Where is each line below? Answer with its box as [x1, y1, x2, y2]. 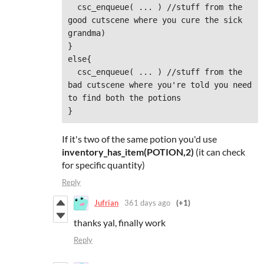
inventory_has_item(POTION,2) [62, 146, 194, 157]
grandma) [68, 28, 105, 38]
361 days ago [124, 198, 170, 208]
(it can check [194, 146, 245, 157]
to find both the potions [68, 93, 181, 103]
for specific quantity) [62, 159, 145, 170]
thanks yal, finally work [74, 216, 166, 228]
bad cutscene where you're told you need [68, 80, 252, 90]
